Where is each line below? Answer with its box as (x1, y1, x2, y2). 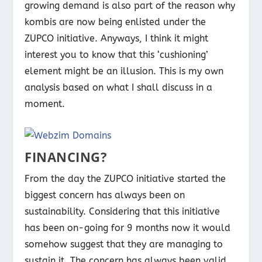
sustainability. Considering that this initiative (25, 205, 220, 217)
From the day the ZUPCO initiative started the (25, 173, 226, 184)
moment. (25, 98, 65, 110)
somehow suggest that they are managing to (25, 238, 223, 250)
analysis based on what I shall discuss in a (25, 82, 213, 94)
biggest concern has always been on (25, 189, 185, 201)
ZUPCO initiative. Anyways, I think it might (25, 33, 209, 44)
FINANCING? (25, 147, 108, 166)
